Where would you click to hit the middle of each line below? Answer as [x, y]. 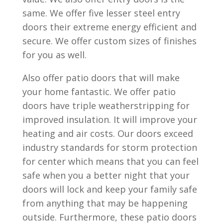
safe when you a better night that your [106, 175]
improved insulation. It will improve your [110, 119]
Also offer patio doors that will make [101, 78]
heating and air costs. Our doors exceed [108, 133]
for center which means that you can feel [110, 161]
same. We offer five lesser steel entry [101, 13]
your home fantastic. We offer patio [99, 92]
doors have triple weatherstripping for [106, 106]
